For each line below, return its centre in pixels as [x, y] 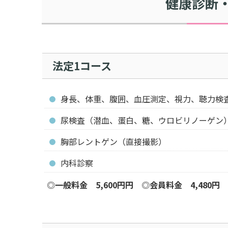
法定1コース [82, 66]
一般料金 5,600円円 [94, 185]
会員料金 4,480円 [185, 185]
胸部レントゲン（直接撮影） [113, 142]
